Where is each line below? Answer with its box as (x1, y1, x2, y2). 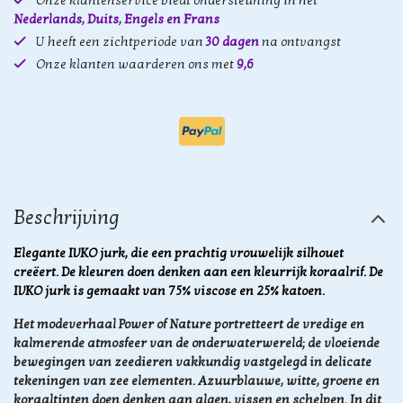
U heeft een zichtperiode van (33, 34, 206, 50)
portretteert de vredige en (214, 317, 364, 333)
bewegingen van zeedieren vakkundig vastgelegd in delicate (13, 354, 372, 371)
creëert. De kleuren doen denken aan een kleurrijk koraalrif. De (13, 264, 383, 281)
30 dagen (206, 34, 259, 50)
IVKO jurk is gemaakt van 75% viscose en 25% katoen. (13, 283, 325, 300)
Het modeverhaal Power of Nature (13, 317, 214, 333)
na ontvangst (259, 34, 341, 50)
